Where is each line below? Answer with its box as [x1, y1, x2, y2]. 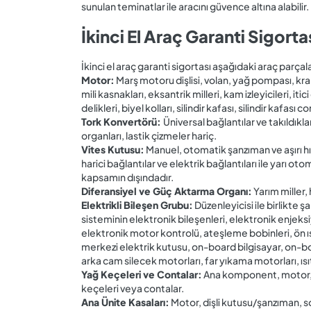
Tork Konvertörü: [81, 115, 163, 128]
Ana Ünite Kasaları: [81, 295, 169, 308]
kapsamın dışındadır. [81, 170, 174, 183]
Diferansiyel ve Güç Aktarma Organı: [81, 184, 252, 197]
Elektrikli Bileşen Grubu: [81, 198, 193, 211]
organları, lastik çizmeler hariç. [81, 128, 217, 142]
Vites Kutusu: [81, 142, 144, 155]
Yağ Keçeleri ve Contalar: [81, 267, 202, 280]
